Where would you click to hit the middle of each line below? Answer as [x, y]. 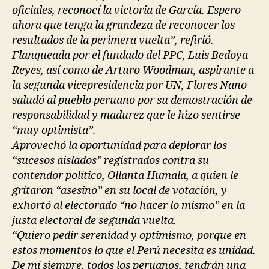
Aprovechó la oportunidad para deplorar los [119, 145]
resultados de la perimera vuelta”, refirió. [113, 40]
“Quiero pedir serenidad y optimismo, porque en [129, 235]
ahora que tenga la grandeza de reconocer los [123, 25]
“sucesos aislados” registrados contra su [110, 160]
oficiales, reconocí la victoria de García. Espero [126, 10]
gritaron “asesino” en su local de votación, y [119, 190]
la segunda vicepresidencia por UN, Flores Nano [129, 85]
